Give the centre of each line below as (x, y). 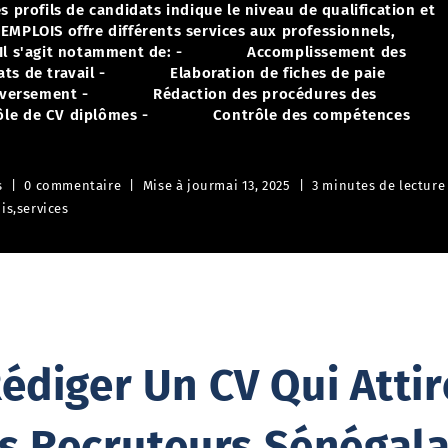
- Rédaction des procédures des (229, 94)
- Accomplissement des (291, 52)
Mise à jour (178, 185)
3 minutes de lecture (379, 185)
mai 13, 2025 (252, 185)
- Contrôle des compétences (276, 115)
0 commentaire (73, 185)
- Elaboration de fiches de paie (242, 73)
